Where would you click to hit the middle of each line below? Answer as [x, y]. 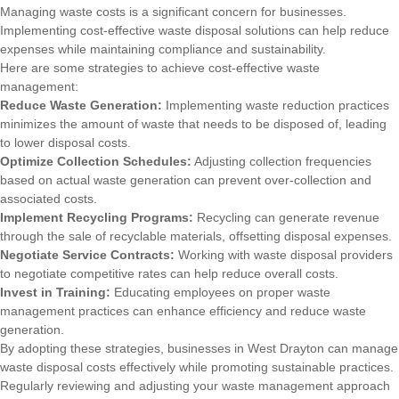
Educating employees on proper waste [220, 292]
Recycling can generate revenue [286, 217]
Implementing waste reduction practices [276, 105]
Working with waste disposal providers [284, 254]
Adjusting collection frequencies [281, 161]
